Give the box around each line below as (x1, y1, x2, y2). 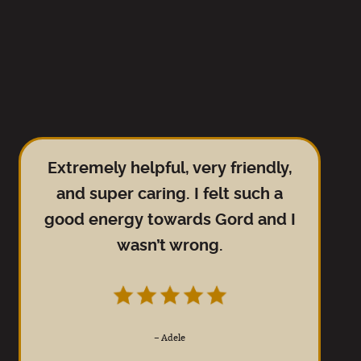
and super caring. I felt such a (56, 186, 284, 202)
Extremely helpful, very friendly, (47, 160, 293, 176)
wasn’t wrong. (116, 238, 223, 254)
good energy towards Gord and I (44, 212, 296, 228)
